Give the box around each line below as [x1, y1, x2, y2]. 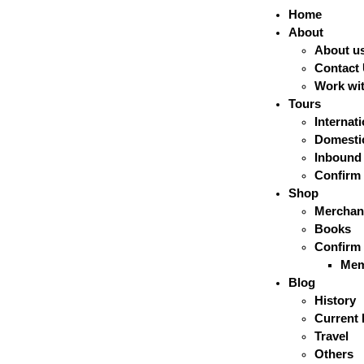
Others [314, 346, 354, 361]
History [314, 292, 357, 307]
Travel [314, 328, 349, 343]
